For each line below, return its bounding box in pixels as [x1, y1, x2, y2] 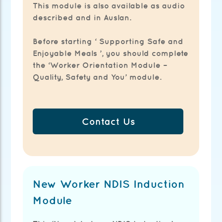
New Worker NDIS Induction [33, 177, 185, 190]
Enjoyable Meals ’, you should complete [33, 48, 189, 57]
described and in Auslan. [33, 12, 132, 22]
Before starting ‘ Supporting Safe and [33, 36, 184, 46]
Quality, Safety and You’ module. [33, 72, 162, 81]
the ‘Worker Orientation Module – [33, 60, 167, 69]
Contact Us [81, 115, 135, 127]
